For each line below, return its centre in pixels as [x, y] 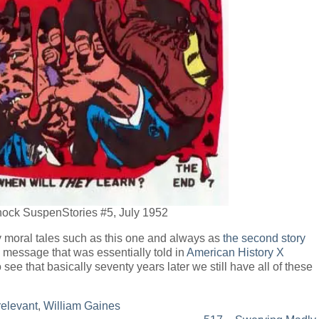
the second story [264, 238]
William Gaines [82, 306]
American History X [235, 252]
